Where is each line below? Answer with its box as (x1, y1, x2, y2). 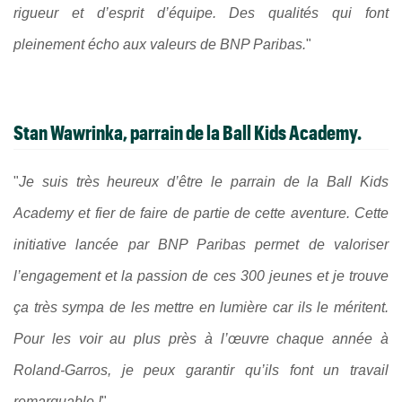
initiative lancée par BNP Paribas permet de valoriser (13, 237, 389, 253)
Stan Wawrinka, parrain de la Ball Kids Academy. (13, 120, 362, 144)
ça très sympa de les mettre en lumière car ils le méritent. (13, 300, 389, 316)
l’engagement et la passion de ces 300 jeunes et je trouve (13, 268, 389, 284)
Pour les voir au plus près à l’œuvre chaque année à (13, 331, 389, 347)
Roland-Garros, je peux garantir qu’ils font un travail (13, 363, 389, 379)
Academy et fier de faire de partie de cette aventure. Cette (13, 205, 389, 222)
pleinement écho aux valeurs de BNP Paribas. (13, 36, 306, 52)
